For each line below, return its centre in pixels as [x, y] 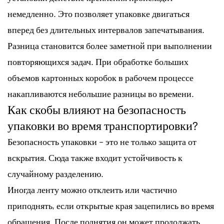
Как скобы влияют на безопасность [97, 109]
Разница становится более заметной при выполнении [110, 45]
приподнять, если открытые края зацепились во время [111, 205]
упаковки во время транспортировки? [103, 125]
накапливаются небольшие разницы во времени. [101, 93]
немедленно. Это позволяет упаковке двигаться [98, 13]
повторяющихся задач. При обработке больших [98, 61]
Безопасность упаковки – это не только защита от [102, 141]
